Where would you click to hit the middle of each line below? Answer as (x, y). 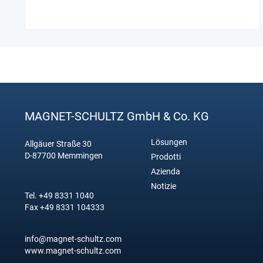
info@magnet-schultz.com (73, 239)
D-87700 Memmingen (64, 155)
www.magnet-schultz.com (73, 250)
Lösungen (169, 142)
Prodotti (166, 156)
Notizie (163, 186)
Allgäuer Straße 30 (58, 144)
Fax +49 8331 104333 (65, 207)
